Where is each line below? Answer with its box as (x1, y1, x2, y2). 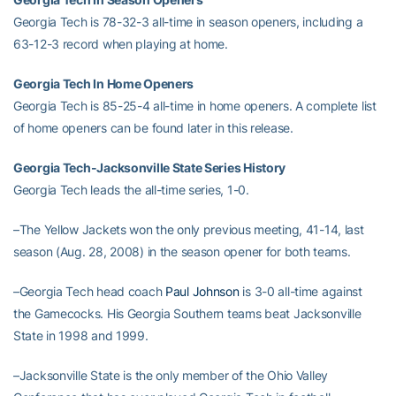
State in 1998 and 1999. (13, 328, 148, 343)
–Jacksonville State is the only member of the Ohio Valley (13, 368, 329, 383)
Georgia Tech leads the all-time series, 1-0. (13, 182, 249, 197)
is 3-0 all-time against (239, 284, 362, 299)
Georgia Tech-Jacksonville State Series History (13, 160, 286, 175)
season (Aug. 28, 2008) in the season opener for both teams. (13, 244, 351, 259)
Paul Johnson (165, 284, 240, 299)
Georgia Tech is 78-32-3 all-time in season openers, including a (13, 14, 363, 29)
